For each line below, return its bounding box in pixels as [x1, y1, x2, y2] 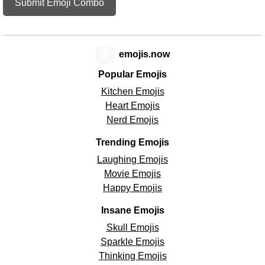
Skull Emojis [106, 222, 159, 233]
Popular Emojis [98, 69, 167, 80]
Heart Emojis [105, 101, 160, 111]
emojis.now [119, 49, 170, 60]
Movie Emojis [104, 169, 161, 179]
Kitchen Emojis [101, 86, 164, 97]
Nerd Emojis [106, 115, 159, 125]
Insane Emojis [101, 205, 164, 216]
